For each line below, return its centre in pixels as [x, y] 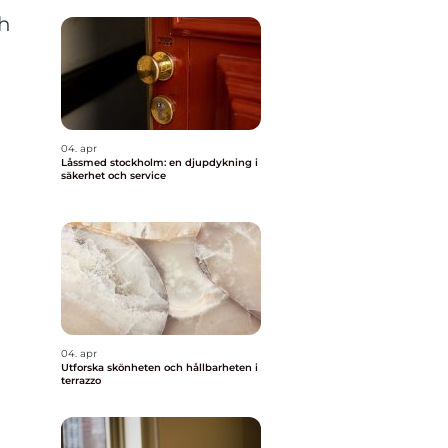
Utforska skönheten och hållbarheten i [159, 367]
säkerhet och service [113, 175]
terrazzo [81, 380]
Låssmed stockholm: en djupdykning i [159, 162]
